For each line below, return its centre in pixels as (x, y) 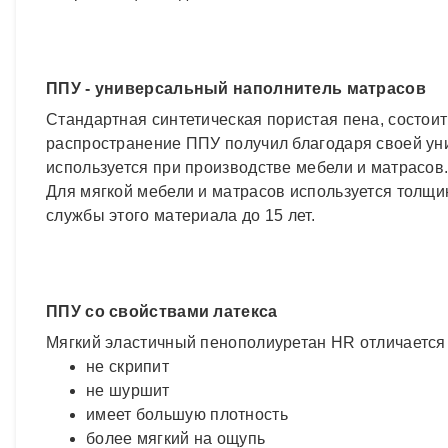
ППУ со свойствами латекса (162, 311)
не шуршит (128, 390)
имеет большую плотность (187, 414)
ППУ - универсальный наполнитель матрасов (236, 88)
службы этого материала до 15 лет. (180, 215)
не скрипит (127, 366)
